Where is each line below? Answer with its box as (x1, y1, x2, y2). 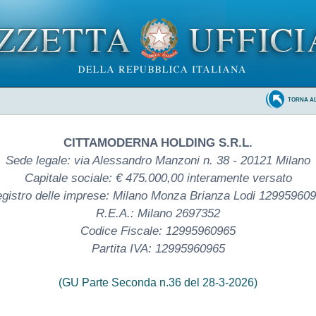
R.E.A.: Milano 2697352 (96, 206, 220, 220)
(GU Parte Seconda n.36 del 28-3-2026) (59, 276, 257, 288)
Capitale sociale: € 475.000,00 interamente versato (24, 171, 292, 185)
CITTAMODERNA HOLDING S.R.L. (63, 135, 253, 150)
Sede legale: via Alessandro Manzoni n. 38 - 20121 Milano (6, 153, 310, 167)
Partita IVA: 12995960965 (91, 241, 225, 255)
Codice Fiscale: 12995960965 (80, 224, 236, 238)
